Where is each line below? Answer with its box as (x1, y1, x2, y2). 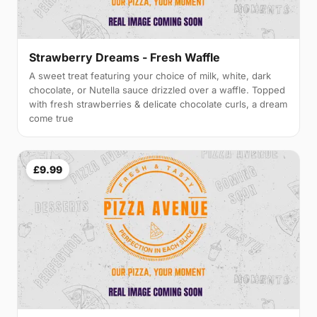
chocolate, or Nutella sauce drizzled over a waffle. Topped (29, 83, 285, 96)
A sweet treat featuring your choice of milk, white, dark (29, 69, 271, 81)
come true (29, 112, 74, 124)
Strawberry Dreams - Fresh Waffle (29, 50, 220, 64)
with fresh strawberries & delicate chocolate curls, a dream (29, 98, 287, 110)
